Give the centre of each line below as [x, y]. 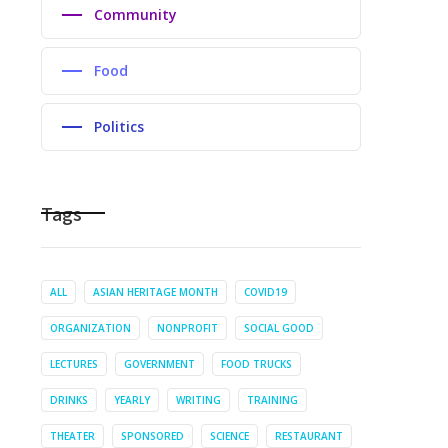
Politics [119, 126]
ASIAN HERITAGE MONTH [155, 292]
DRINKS [69, 400]
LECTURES [74, 364]
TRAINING [272, 400]
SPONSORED [152, 436]
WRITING [198, 400]
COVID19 [265, 292]
